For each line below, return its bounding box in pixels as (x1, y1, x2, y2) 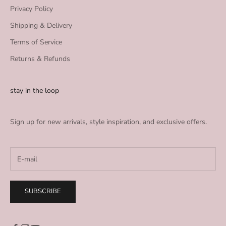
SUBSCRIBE (25, 187, 61, 196)
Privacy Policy (10, 4, 53, 14)
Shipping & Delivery (10, 21, 72, 31)
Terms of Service (10, 37, 62, 47)
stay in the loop (10, 86, 59, 96)
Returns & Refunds (10, 54, 70, 64)
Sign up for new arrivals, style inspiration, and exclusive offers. (10, 117, 207, 127)
